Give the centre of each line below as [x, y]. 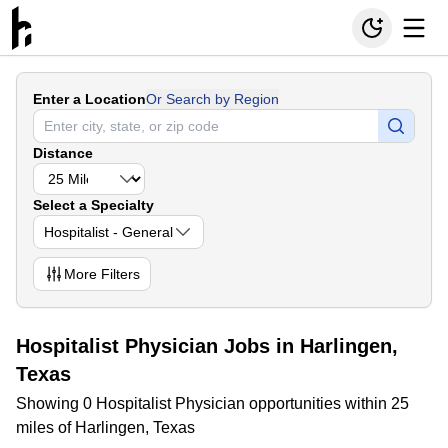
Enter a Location [89, 99]
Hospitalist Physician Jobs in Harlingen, [207, 346]
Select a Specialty [93, 205]
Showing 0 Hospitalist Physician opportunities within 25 [212, 403]
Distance [63, 153]
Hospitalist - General [108, 232]
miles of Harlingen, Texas [105, 427]
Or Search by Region [212, 99]
